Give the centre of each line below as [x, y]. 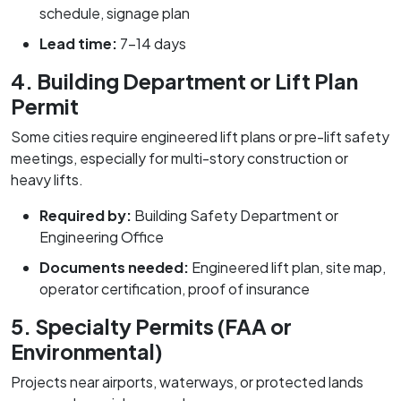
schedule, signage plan [115, 13]
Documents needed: [114, 267]
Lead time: [78, 43]
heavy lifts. [47, 179]
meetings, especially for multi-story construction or [179, 158]
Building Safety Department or [235, 215]
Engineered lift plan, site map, [287, 267]
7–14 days [152, 43]
